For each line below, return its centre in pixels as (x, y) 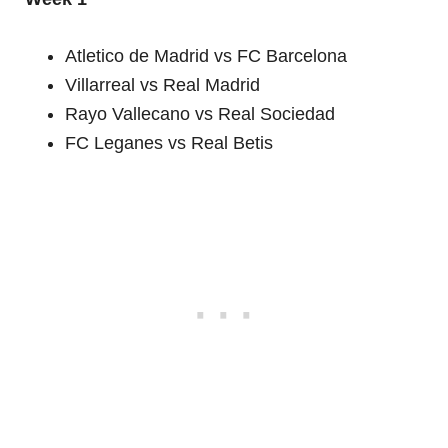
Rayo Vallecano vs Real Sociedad (200, 114)
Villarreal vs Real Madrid (163, 85)
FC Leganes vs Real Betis (169, 143)
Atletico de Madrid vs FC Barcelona (206, 56)
